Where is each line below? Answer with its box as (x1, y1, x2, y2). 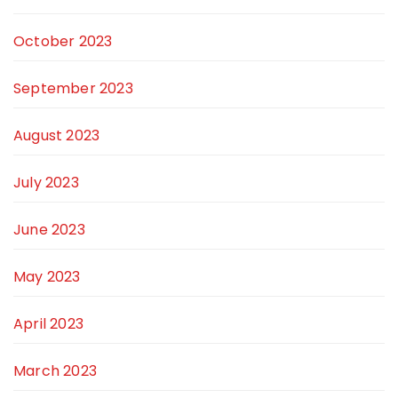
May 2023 (13, 267, 81, 288)
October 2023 (13, 31, 113, 52)
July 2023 (13, 172, 79, 194)
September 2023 (13, 78, 133, 99)
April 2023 (13, 314, 84, 335)
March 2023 (13, 361, 97, 382)
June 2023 (13, 219, 85, 241)
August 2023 (13, 125, 100, 147)
